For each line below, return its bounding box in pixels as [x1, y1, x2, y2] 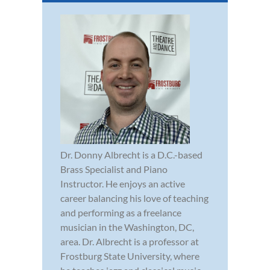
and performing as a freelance [60, 207, 181, 219]
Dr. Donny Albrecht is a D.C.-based [60, 149, 202, 161]
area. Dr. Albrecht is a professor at [60, 236, 199, 248]
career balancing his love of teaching [60, 192, 209, 204]
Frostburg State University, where [60, 250, 199, 262]
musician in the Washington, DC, [60, 221, 194, 233]
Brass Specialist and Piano [60, 163, 168, 175]
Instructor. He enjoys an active [60, 178, 185, 190]
